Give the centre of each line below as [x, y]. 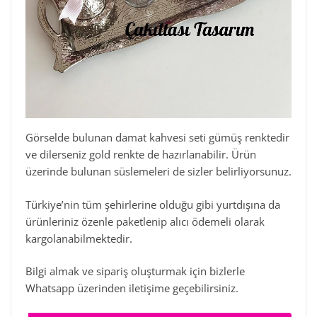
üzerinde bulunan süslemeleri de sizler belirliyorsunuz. [158, 171]
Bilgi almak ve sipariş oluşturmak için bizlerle [135, 271]
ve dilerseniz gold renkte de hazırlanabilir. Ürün [141, 154]
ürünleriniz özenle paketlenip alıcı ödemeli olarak [145, 221]
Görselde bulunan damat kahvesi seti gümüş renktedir [157, 137]
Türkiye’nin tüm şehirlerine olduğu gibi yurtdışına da [153, 204]
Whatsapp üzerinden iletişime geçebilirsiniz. [132, 288]
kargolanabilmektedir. [79, 238]
